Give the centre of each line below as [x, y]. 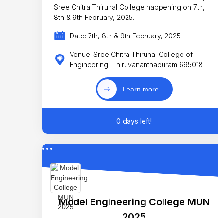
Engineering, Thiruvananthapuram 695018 [136, 65]
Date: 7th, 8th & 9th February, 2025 [125, 36]
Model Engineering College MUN [134, 202]
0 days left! [134, 121]
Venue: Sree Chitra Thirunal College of [131, 54]
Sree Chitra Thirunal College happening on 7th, [129, 7]
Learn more [140, 89]
